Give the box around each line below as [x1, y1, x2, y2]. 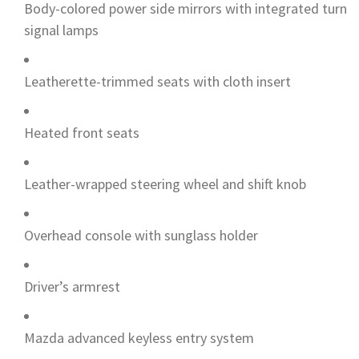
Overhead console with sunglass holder [24, 225, 258, 244]
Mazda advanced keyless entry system [24, 328, 254, 347]
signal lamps [24, 20, 99, 39]
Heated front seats [24, 123, 139, 142]
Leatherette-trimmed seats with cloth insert [24, 71, 291, 91]
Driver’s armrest [24, 276, 120, 296]
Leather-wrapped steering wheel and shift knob [24, 174, 306, 193]
